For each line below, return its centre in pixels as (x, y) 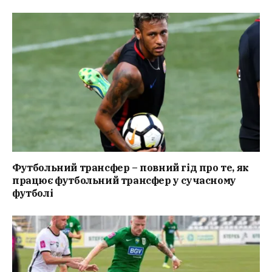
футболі (33, 193)
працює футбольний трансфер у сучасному (124, 181)
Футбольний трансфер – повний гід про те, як (131, 168)
